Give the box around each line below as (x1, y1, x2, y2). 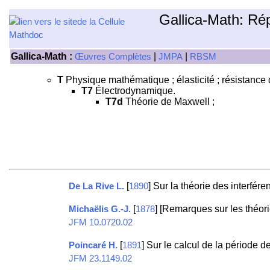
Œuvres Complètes (75, 52, 151, 61)
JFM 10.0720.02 (68, 218, 133, 228)
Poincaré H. (68, 240, 118, 251)
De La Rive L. (68, 181, 124, 192)
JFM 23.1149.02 (68, 254, 132, 264)
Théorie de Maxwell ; (123, 96, 215, 107)
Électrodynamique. (93, 86, 175, 96)
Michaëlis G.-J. (68, 204, 131, 215)
